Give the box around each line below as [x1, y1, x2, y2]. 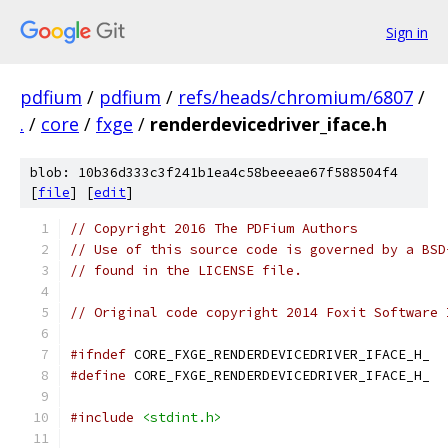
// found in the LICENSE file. [70, 262, 302, 279]
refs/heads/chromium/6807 [178, 85, 413, 109]
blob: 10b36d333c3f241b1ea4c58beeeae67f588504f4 [30, 164, 398, 181]
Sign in [386, 22, 428, 42]
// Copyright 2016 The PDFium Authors [70, 220, 358, 237]
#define [70, 367, 126, 384]
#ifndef [70, 346, 126, 363]
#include [70, 409, 134, 426]
